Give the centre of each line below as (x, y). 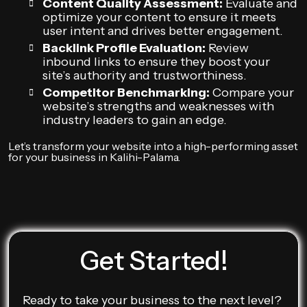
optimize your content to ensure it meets (159, 17)
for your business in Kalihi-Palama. (94, 157)
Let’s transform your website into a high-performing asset (153, 146)
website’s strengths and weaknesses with (158, 106)
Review (227, 48)
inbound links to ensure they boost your (156, 62)
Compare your (252, 93)
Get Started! (153, 261)
